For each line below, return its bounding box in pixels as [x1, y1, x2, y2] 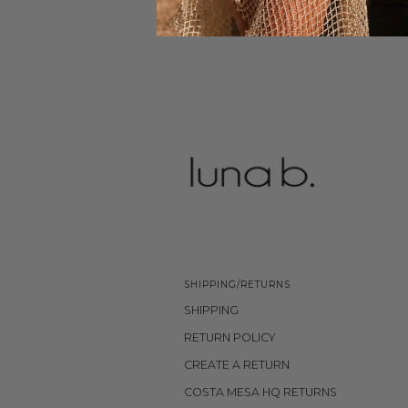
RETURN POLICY [184, 330, 275, 344]
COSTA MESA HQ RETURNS [184, 384, 337, 399]
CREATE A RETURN [184, 357, 290, 372]
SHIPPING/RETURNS [184, 278, 291, 291]
